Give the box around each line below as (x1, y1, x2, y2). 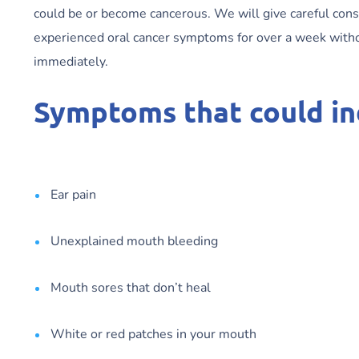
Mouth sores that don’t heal (50, 279, 211, 297)
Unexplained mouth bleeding (50, 232, 218, 251)
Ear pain (50, 186, 96, 204)
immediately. (34, 53, 108, 71)
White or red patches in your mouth (50, 325, 256, 344)
